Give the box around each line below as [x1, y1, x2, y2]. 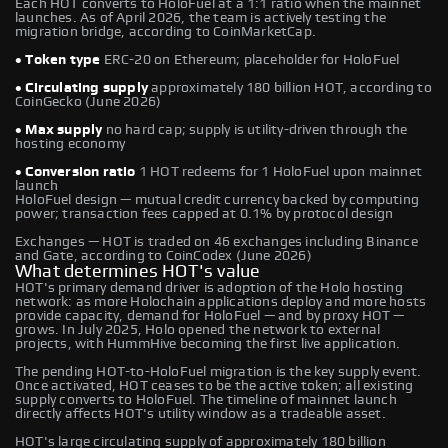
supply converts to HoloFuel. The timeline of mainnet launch [15, 392, 397, 407]
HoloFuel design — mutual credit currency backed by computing [15, 192, 420, 207]
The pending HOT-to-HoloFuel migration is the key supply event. [15, 364, 422, 379]
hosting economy [15, 136, 125, 151]
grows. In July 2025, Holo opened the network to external [15, 322, 381, 337]
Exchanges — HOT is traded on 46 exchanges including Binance [15, 234, 418, 249]
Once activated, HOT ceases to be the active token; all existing [15, 378, 414, 393]
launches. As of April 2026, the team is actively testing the [15, 10, 387, 25]
